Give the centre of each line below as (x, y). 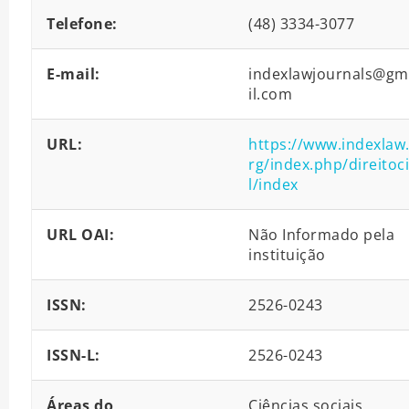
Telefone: (82, 24)
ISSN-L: (73, 356)
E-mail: (73, 74)
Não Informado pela (321, 235)
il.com (270, 94)
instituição (287, 255)
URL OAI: (80, 235)
